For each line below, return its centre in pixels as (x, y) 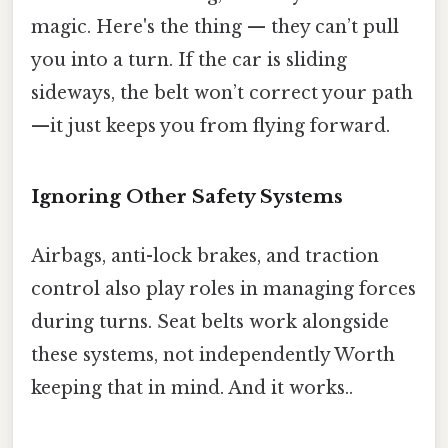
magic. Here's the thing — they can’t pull (215, 26)
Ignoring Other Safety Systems (187, 196)
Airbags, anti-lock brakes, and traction (205, 255)
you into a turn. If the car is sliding (189, 59)
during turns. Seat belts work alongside (210, 321)
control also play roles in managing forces (223, 288)
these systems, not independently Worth (213, 354)
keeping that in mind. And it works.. (192, 387)
